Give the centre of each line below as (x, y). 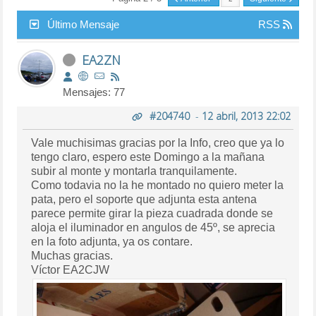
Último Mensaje (84, 24)
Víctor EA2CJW (86, 269)
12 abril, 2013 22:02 (246, 116)
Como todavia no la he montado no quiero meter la (48, 185)
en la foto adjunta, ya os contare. (173, 241)
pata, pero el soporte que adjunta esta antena (45, 199)
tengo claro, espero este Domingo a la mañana (62, 157)
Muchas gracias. (93, 255)
